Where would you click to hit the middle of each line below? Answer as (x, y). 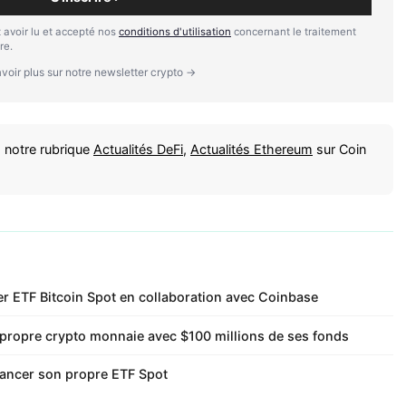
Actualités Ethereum (251, 149)
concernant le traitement (294, 31)
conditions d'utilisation (175, 31)
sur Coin (339, 149)
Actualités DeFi (138, 149)
